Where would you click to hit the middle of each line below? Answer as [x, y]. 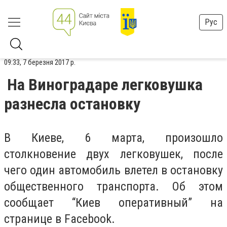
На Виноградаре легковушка [105, 85]
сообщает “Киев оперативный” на [113, 203]
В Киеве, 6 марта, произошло [113, 138]
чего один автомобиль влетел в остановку [113, 170]
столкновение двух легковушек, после [113, 154]
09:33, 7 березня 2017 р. [40, 62]
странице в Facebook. [60, 219]
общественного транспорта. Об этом [113, 186]
